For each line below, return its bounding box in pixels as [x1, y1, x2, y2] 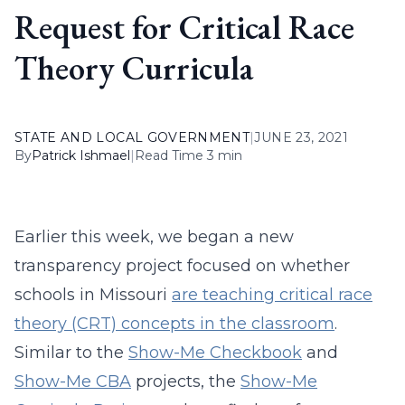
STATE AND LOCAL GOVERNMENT [14, 129, 250, 146]
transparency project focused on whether [14, 256, 350, 276]
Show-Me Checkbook [128, 343, 302, 363]
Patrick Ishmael [32, 147, 130, 164]
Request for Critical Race [14, 6, 354, 49]
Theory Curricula [14, 47, 254, 89]
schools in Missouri [14, 285, 172, 305]
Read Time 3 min [135, 147, 242, 164]
